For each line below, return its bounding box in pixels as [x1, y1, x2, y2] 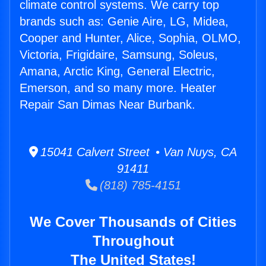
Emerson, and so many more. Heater [20, 81, 216, 95]
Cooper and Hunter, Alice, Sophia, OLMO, [20, 31, 241, 45]
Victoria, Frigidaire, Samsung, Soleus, [20, 48, 218, 62]
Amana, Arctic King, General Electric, [20, 65, 215, 78]
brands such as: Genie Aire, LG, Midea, [20, 15, 229, 28]
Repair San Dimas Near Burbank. [20, 98, 195, 112]
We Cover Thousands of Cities [30, 214, 236, 230]
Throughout [92, 233, 174, 249]
